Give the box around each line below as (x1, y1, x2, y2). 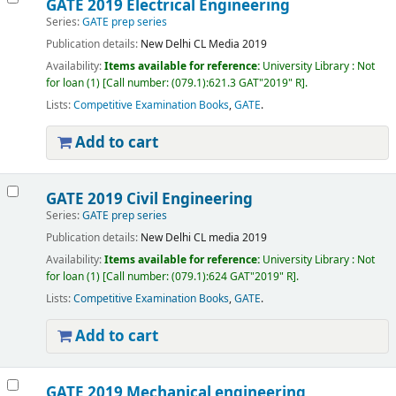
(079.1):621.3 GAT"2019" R (171, 75, 301, 92)
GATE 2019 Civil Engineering (45, 188, 253, 210)
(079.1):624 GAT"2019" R (171, 269, 293, 286)
